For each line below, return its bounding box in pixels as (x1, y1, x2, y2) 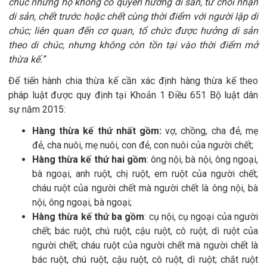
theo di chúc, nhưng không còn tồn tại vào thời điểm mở (8, 39, 258, 51)
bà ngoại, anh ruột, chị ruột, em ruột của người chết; (32, 168, 258, 180)
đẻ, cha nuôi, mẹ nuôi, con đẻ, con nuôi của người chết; (32, 139, 253, 151)
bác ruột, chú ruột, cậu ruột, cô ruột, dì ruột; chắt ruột (32, 254, 258, 266)
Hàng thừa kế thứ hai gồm (32, 154, 147, 166)
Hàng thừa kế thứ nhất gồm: (32, 125, 162, 137)
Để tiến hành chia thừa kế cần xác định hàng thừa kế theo (8, 75, 258, 87)
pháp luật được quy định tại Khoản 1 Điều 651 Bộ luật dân (8, 89, 258, 101)
